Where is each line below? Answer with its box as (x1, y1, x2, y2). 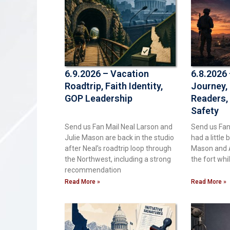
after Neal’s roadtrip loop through (65, 144, 171, 152)
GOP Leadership (65, 92, 132, 104)
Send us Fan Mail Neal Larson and (65, 122, 172, 131)
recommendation (65, 165, 121, 174)
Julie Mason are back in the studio (65, 133, 174, 142)
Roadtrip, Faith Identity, (65, 80, 163, 91)
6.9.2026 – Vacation (65, 68, 149, 79)
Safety (191, 105, 219, 116)
